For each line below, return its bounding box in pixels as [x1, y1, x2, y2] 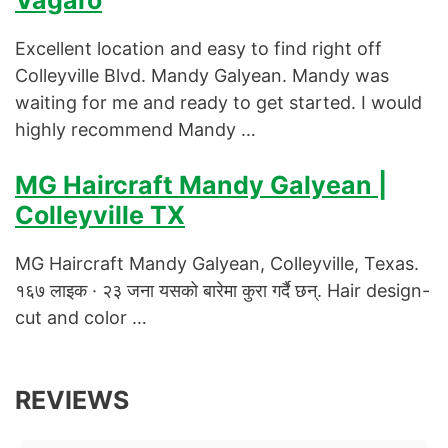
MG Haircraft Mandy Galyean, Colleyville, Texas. [15, 253, 419, 275]
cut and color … [15, 307, 147, 329]
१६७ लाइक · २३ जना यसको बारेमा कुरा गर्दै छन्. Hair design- [15, 280, 430, 302]
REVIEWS [15, 385, 129, 416]
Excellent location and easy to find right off [15, 38, 382, 60]
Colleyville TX [15, 200, 185, 231]
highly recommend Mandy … [15, 119, 256, 141]
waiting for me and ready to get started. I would [15, 92, 422, 114]
